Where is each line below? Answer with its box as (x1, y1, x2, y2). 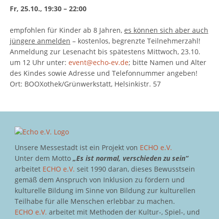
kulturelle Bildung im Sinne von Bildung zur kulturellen (15, 186, 196, 196)
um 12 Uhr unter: (10, 58, 68, 67)
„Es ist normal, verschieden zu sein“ (73, 153, 188, 163)
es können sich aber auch (124, 25, 208, 35)
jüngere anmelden (10, 36, 70, 46)
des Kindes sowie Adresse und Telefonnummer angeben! (10, 68, 197, 78)
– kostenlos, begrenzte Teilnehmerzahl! (70, 36, 200, 46)
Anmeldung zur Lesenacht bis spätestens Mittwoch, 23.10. (10, 47, 200, 57)
